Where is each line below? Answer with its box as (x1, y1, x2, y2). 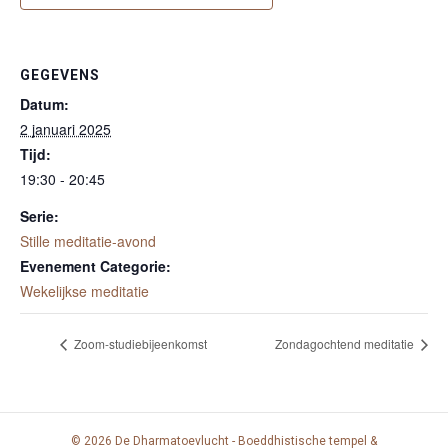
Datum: (20, 94, 69, 115)
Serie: (20, 206, 59, 227)
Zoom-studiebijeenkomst (71, 334, 207, 352)
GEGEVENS (20, 67, 100, 84)
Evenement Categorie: (20, 256, 171, 277)
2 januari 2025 (20, 119, 111, 140)
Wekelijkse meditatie (20, 281, 149, 302)
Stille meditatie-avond (20, 231, 156, 252)
